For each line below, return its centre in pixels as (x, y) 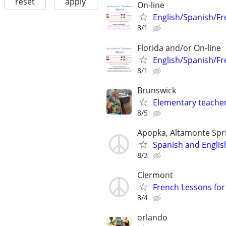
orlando (152, 218)
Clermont (155, 175)
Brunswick (157, 90)
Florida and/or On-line (179, 48)
